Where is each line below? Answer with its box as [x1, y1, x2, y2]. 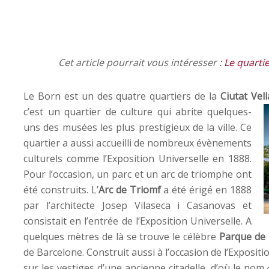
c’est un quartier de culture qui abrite [23, 104, 207, 118]
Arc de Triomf [98, 183, 161, 196]
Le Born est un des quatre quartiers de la [23, 89, 220, 103]
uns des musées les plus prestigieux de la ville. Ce [23, 120, 252, 134]
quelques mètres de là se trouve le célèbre [23, 229, 219, 243]
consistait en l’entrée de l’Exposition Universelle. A [23, 214, 252, 228]
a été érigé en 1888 [160, 183, 252, 196]
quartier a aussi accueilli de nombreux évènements [23, 136, 252, 150]
